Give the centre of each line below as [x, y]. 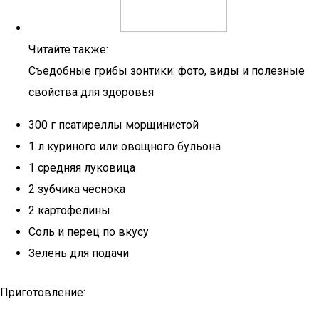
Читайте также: [68, 49]
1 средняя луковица [82, 168]
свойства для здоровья [91, 92]
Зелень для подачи [79, 253]
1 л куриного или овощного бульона [125, 146]
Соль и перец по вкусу [89, 232]
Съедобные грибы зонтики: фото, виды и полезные [167, 71]
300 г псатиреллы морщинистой [114, 125]
